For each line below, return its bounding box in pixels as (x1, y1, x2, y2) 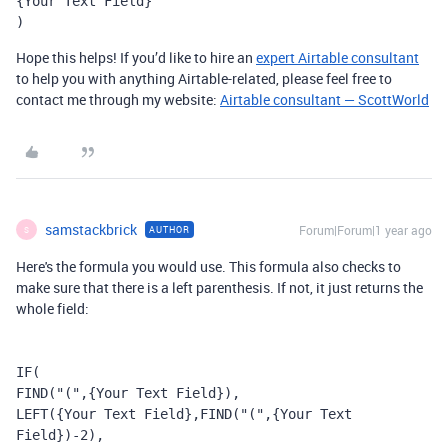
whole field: (16, 299, 89, 318)
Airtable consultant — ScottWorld (220, 90, 429, 109)
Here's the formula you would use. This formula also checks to (16, 257, 401, 276)
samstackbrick (45, 220, 137, 239)
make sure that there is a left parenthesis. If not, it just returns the (16, 278, 423, 297)
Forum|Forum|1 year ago (299, 222, 432, 238)
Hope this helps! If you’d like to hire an (16, 48, 256, 67)
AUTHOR (149, 223, 190, 236)
